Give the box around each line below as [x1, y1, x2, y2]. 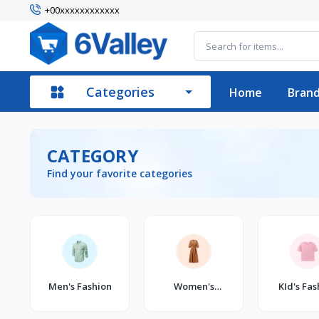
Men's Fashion [48, 280, 112, 293]
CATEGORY [47, 144, 138, 168]
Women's [173, 280, 214, 293]
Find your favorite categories [47, 167, 192, 181]
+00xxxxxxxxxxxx [45, 4, 120, 16]
